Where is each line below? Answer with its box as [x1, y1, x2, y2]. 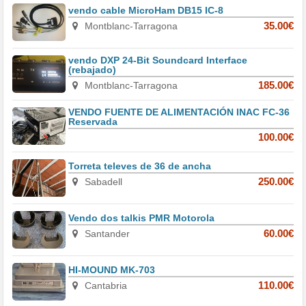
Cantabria [82, 280, 128, 292]
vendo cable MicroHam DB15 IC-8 [68, 5, 224, 16]
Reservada [68, 116, 118, 128]
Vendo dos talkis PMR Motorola [68, 212, 215, 224]
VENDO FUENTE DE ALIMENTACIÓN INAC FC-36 [68, 107, 290, 118]
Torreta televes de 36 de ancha [68, 161, 212, 172]
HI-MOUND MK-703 [68, 264, 156, 276]
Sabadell [82, 176, 123, 188]
